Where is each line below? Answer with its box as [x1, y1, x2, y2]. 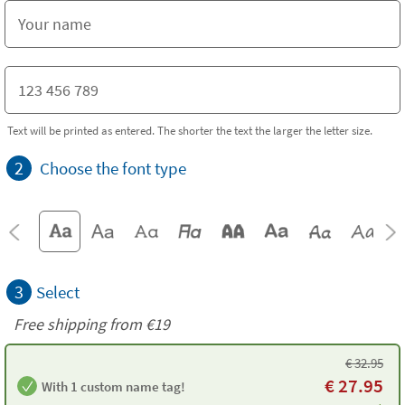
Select [36, 281, 80, 303]
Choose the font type [40, 157, 186, 179]
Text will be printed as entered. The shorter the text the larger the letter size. [7, 123, 372, 137]
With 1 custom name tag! [42, 377, 185, 395]
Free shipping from [14, 314, 146, 334]
